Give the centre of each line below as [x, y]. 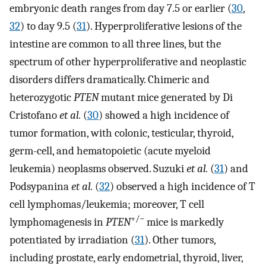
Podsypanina [40, 186]
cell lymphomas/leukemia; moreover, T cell [107, 204]
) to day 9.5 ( [48, 26]
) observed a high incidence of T [183, 186]
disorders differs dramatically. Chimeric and [110, 80]
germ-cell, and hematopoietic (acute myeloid [110, 151]
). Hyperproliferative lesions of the [164, 26]
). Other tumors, [180, 240]
